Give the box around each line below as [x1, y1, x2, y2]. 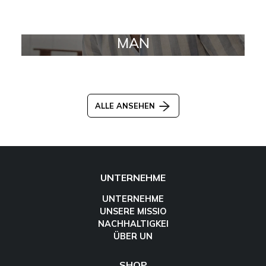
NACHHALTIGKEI [97, 218, 169, 230]
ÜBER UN [113, 231, 153, 242]
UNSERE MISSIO [99, 206, 167, 217]
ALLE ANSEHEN [94, 100, 157, 110]
